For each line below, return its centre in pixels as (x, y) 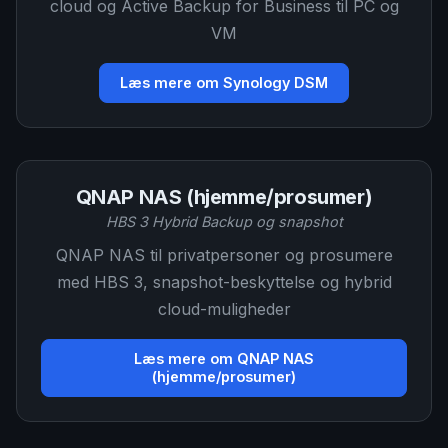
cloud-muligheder (224, 309)
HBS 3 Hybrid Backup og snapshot (224, 221)
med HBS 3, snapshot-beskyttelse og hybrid (224, 282)
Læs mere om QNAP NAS (224, 358)
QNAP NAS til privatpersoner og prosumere (224, 255)
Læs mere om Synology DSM (224, 82)
